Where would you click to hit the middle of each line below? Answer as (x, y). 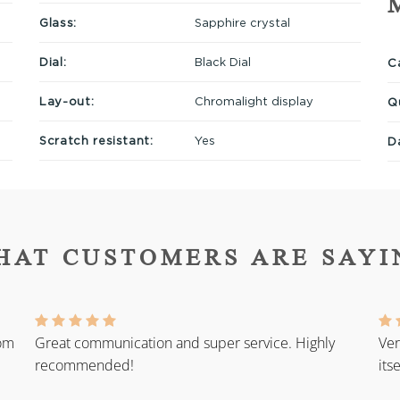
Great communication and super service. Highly (185, 343)
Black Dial (222, 61)
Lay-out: (67, 100)
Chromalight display (254, 100)
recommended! (84, 366)
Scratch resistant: (96, 140)
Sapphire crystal (242, 22)
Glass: (58, 22)
